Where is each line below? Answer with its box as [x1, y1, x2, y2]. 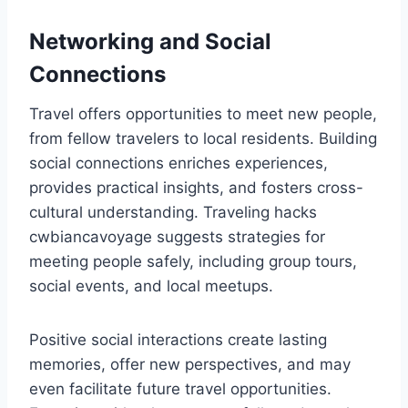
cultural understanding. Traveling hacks [29, 203, 317, 222]
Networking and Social [29, 28, 271, 56]
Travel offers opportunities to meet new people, [29, 105, 377, 124]
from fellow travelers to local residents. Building [29, 129, 377, 148]
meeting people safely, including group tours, [29, 252, 357, 271]
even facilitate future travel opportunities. [29, 380, 331, 399]
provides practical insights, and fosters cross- [29, 178, 363, 198]
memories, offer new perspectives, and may [29, 355, 351, 374]
